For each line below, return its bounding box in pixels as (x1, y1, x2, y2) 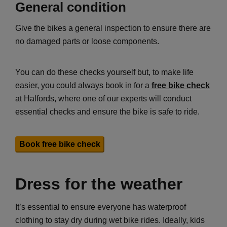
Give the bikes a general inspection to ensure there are (15, 23, 211, 32)
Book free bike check (19, 139, 100, 148)
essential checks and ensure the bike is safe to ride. (15, 107, 200, 116)
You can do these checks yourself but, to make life (15, 67, 194, 77)
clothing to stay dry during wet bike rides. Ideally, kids (15, 215, 205, 224)
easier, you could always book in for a (15, 81, 152, 90)
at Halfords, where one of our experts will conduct (15, 94, 192, 103)
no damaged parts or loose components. (15, 36, 159, 46)
